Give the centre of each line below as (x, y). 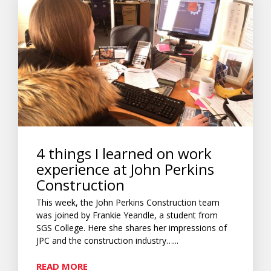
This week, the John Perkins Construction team (128, 202)
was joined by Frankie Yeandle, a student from (127, 215)
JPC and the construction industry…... (107, 240)
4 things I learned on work (124, 153)
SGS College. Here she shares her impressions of (132, 227)
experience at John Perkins (125, 169)
